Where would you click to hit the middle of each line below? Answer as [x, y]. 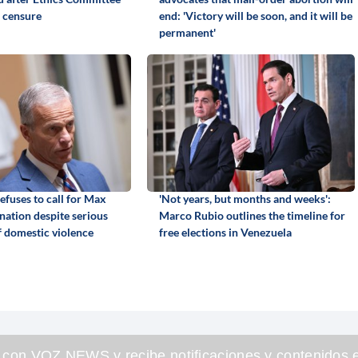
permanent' [187, 32]
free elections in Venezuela [225, 232]
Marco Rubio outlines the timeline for [252, 215]
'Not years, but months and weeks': [245, 198]
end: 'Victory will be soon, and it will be [255, 15]
